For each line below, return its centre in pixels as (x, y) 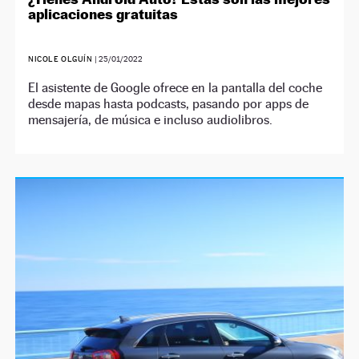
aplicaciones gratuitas (103, 14)
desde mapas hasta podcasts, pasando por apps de (169, 104)
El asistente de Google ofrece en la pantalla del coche (175, 88)
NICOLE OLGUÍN (61, 59)
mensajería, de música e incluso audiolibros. (151, 120)
